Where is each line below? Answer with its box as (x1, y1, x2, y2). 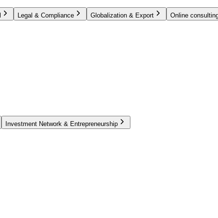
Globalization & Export (91, 11, 154, 19)
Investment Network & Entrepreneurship (5, 120, 118, 128)
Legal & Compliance (18, 11, 74, 19)
